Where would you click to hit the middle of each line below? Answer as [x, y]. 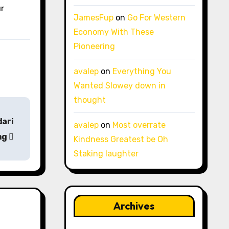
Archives [134, 206]
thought [89, 100]
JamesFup [93, 18]
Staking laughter [106, 154]
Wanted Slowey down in [119, 86]
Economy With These [113, 32]
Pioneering [94, 46]
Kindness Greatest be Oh [121, 139]
